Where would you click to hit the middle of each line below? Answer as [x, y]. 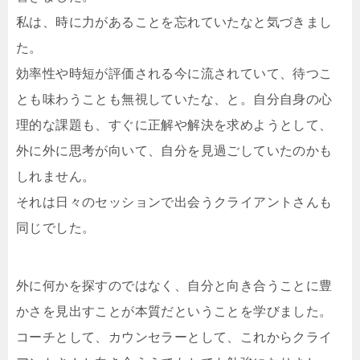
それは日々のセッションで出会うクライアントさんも [174, 202]
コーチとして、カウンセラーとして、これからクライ [174, 337]
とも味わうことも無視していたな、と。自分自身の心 [174, 100]
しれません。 [56, 177]
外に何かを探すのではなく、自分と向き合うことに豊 [174, 286]
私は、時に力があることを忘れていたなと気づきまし [174, 22]
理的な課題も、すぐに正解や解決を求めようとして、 [174, 125]
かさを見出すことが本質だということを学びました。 [174, 312]
